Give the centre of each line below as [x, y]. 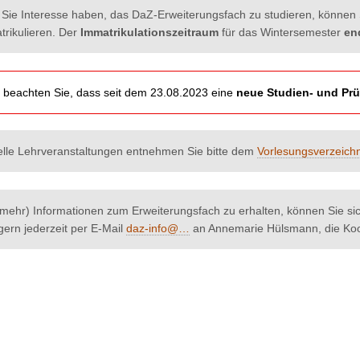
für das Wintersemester [281, 33]
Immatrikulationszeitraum [149, 33]
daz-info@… [158, 229]
